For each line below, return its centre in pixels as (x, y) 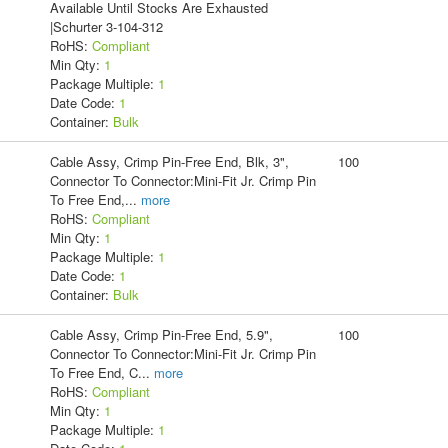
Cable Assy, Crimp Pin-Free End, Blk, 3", (169, 161)
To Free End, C (93, 372)
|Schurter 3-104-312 (106, 26)
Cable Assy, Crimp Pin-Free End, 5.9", (161, 334)
